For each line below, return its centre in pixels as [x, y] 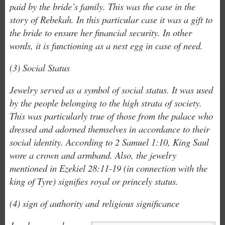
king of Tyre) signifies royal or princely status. [94, 181]
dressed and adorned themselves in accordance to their [109, 129]
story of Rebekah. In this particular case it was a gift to [111, 19]
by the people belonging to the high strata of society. [105, 102]
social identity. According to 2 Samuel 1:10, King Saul [109, 142]
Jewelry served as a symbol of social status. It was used [111, 89]
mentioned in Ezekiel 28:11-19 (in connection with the [108, 168]
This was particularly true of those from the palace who [111, 116]
